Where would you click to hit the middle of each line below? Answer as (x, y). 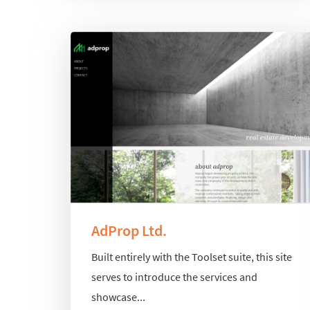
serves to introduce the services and (174, 277)
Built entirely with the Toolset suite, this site (192, 257)
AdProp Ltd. (129, 230)
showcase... (118, 297)
